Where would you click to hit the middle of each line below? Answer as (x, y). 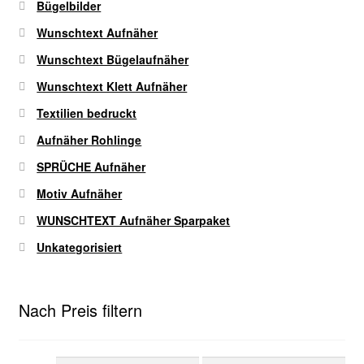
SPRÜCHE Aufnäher (91, 167)
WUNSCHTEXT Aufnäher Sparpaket (134, 221)
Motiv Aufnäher (80, 194)
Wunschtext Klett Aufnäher (112, 87)
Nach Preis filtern (80, 310)
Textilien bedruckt (87, 113)
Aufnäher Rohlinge (89, 140)
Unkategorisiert (80, 247)
